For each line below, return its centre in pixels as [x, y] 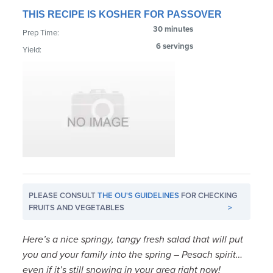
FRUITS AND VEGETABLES [77, 207]
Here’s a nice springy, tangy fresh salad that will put [133, 239]
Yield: [32, 50]
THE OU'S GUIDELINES [139, 195]
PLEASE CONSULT [63, 195]
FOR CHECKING [208, 195]
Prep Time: [41, 33]
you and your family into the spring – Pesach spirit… [133, 254]
